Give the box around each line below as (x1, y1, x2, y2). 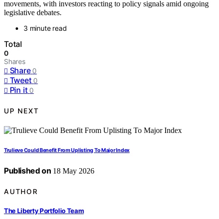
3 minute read (23, 24, 67, 33)
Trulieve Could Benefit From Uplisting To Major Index (4, 147, 130, 154)
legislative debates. (4, 8, 62, 17)
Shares (4, 57, 25, 66)
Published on (4, 166, 51, 176)
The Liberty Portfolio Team (4, 206, 84, 215)
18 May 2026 (51, 167, 95, 175)
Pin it (9, 85, 28, 95)
